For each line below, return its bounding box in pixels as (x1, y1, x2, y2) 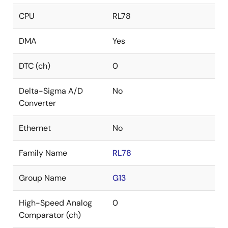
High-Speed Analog (19, 197, 92, 208)
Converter (19, 98, 56, 108)
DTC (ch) (19, 61, 50, 71)
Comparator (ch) (19, 210, 81, 220)
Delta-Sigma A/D (19, 85, 83, 96)
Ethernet (19, 123, 51, 133)
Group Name (19, 173, 66, 183)
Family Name (19, 148, 67, 158)
